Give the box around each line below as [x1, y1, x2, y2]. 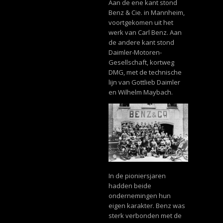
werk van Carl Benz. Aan [108, 28, 182, 37]
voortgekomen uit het [108, 18, 173, 27]
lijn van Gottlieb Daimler [108, 78, 180, 87]
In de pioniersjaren [108, 171, 166, 180]
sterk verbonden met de [108, 211, 182, 220]
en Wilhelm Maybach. [108, 88, 173, 97]
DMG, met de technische [108, 68, 182, 77]
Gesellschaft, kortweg [108, 58, 174, 67]
